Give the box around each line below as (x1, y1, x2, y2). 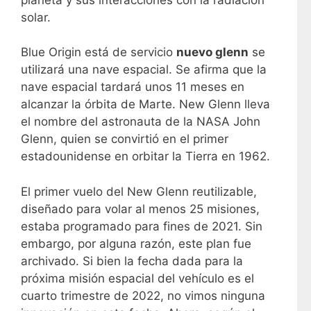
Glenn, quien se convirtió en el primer (21, 132, 228, 146)
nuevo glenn (176, 45, 249, 59)
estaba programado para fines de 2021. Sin (21, 219, 262, 233)
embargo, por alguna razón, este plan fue (21, 236, 251, 251)
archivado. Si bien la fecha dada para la (21, 253, 243, 268)
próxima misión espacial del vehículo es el (21, 271, 254, 285)
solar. (21, 10, 51, 24)
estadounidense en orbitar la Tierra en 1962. (21, 149, 270, 163)
